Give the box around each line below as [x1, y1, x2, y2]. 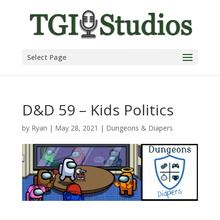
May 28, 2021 [55, 123, 98, 133]
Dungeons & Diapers [106, 123, 173, 133]
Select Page [27, 53, 66, 62]
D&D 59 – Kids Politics [22, 100, 174, 120]
